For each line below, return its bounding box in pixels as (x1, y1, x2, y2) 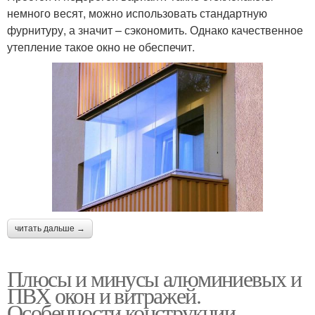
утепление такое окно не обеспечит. (7, 39, 195, 56)
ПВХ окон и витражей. (7, 280, 200, 311)
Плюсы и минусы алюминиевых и (7, 263, 302, 294)
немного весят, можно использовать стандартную (7, 5, 267, 22)
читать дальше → (15, 224, 85, 234)
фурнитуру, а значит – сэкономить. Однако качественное (7, 22, 303, 39)
